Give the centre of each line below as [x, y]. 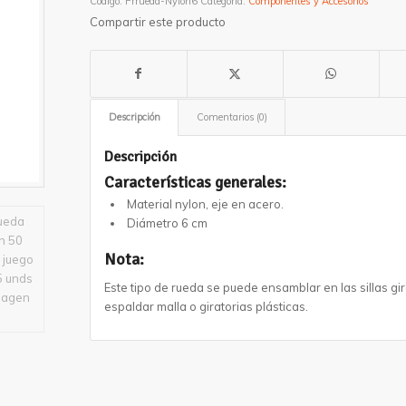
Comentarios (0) [232, 117]
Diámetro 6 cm [167, 223]
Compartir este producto [157, 22]
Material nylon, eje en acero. [205, 204]
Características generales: [195, 182]
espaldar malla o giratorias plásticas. [206, 307]
